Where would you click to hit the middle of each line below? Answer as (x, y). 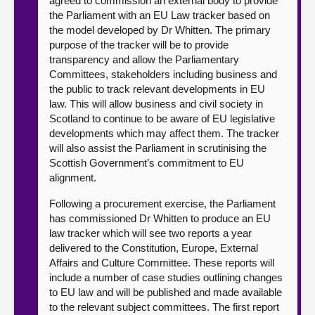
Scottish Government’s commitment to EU (147, 163)
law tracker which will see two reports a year (150, 233)
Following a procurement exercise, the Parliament (162, 204)
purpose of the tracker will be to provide (139, 45)
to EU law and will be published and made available (166, 292)
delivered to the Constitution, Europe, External (154, 248)
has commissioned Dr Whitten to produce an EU (160, 218)
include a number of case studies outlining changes (166, 277)
